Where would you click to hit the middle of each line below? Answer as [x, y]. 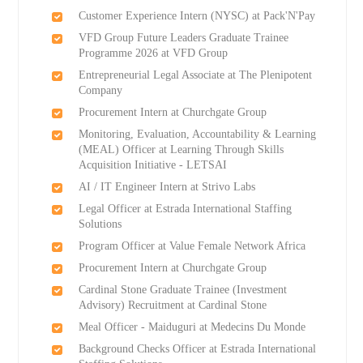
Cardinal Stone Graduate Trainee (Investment [182, 290]
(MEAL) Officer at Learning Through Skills [181, 150]
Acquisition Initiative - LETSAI [152, 165]
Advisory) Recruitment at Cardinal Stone [172, 305]
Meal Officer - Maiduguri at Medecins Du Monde [192, 327]
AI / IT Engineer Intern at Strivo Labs [167, 187]
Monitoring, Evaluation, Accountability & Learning [197, 135]
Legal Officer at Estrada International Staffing [185, 209]
